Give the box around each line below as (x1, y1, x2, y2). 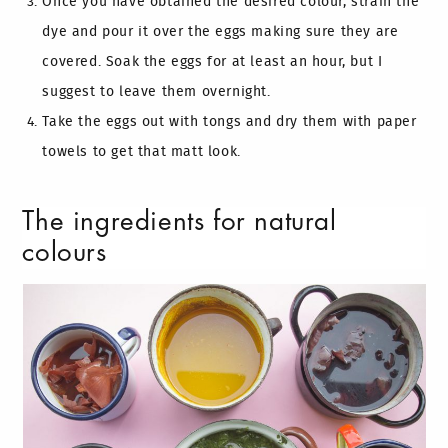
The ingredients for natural (22, 209, 337, 235)
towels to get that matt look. (42, 145, 241, 159)
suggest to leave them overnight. (42, 85, 271, 99)
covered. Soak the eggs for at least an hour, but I (42, 55, 383, 69)
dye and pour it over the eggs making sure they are (42, 25, 399, 39)
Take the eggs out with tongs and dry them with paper (42, 115, 417, 129)
